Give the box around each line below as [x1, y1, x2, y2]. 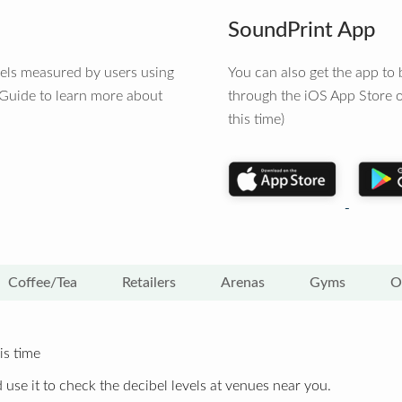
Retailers [122, 275, 176, 290]
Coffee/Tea [8, 275, 77, 290]
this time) [228, 112, 284, 127]
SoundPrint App [228, 20, 375, 41]
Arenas [221, 275, 265, 290]
